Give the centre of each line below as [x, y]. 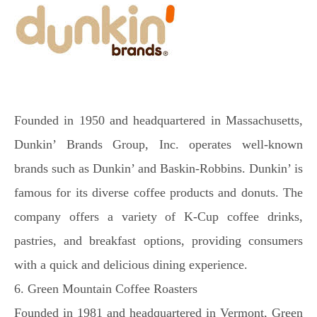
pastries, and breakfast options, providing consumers [158, 241]
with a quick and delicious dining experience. [131, 265]
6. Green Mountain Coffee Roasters [106, 289]
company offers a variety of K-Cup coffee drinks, [158, 217]
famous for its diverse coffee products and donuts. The [158, 192]
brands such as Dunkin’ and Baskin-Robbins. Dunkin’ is [158, 168]
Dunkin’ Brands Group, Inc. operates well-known [158, 144]
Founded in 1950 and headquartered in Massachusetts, [158, 120]
